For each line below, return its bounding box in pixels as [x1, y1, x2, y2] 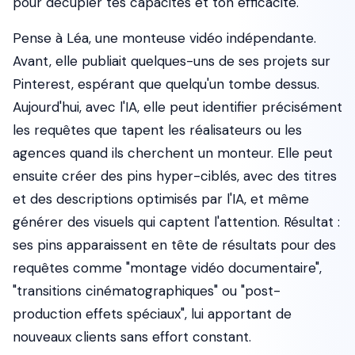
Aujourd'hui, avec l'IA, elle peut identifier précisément [13, 98, 342, 116]
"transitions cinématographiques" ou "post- [13, 282, 281, 300]
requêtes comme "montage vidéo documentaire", [13, 259, 322, 277]
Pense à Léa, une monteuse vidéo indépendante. [13, 29, 316, 47]
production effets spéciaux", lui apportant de [13, 305, 292, 323]
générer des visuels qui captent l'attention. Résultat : [13, 213, 340, 231]
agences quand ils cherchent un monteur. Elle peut [13, 144, 333, 162]
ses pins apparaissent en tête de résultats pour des [13, 236, 336, 254]
